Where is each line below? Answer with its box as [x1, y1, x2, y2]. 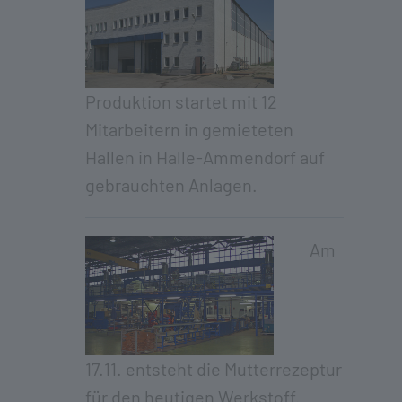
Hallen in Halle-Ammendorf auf [85, 145, 325, 168]
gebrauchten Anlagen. [85, 173, 258, 196]
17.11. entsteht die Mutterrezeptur [85, 357, 342, 380]
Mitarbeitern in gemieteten [85, 118, 293, 140]
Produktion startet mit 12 [85, 90, 277, 112]
